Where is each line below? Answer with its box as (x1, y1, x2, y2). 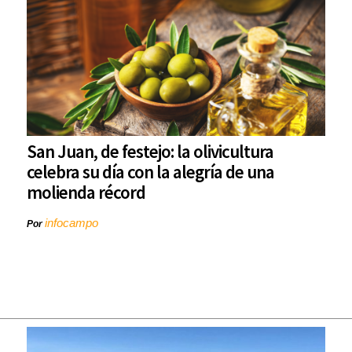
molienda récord (27, 181, 145, 204)
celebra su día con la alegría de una (27, 160, 274, 184)
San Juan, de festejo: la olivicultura (27, 140, 273, 163)
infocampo (45, 216, 98, 230)
